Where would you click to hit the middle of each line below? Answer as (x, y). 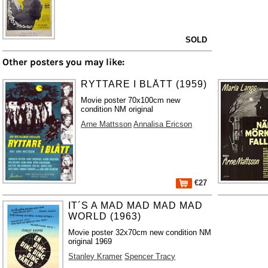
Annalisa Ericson (163, 124)
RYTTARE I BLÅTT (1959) (144, 84)
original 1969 (90, 241)
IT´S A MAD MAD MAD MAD (136, 205)
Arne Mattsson (106, 124)
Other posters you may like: (63, 62)
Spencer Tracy (150, 256)
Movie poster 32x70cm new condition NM (140, 232)
